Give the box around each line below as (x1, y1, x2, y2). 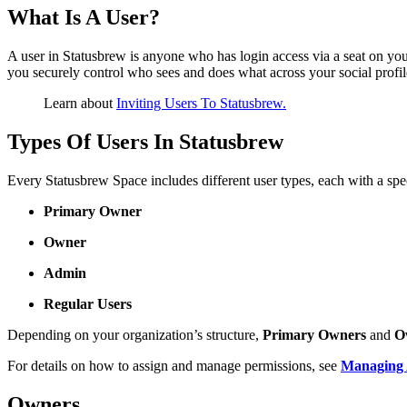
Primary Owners (263, 326, 366, 342)
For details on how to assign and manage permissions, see (7, 357, 341, 373)
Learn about (44, 94, 116, 111)
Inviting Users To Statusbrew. (116, 94, 286, 111)
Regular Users (44, 295, 132, 312)
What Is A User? (7, 5, 160, 29)
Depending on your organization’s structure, (7, 326, 263, 342)
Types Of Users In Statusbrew (7, 129, 283, 154)
